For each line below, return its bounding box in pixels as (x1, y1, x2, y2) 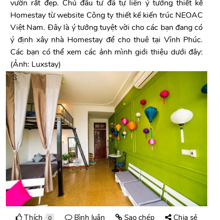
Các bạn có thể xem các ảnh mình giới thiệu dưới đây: (10, 47, 203, 57)
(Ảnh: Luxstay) (10, 59, 61, 70)
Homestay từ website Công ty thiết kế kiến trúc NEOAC (10, 10, 203, 21)
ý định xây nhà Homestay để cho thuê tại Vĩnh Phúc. (10, 34, 203, 45)
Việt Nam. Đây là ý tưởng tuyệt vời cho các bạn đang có (10, 22, 203, 33)
